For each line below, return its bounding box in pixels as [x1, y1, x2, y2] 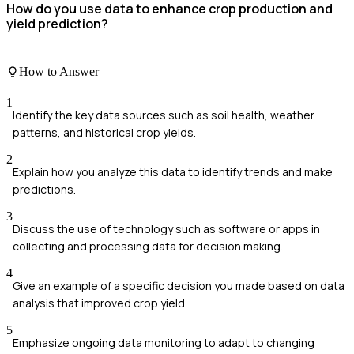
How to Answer [19, 65, 99, 79]
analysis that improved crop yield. [13, 296, 187, 311]
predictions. [13, 182, 76, 198]
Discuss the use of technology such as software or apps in [13, 221, 320, 237]
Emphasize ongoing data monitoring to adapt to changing [13, 335, 314, 351]
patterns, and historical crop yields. [13, 125, 196, 141]
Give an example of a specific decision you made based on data [13, 278, 345, 294]
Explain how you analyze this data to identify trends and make [13, 164, 333, 180]
